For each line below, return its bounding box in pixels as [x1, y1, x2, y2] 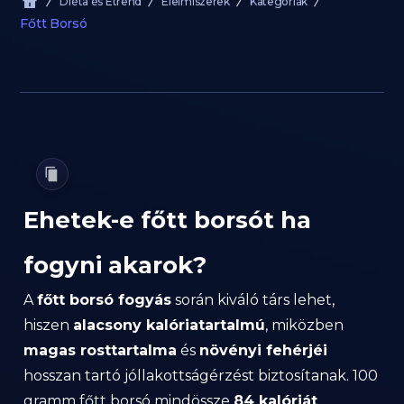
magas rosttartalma [23, 342, 177, 359]
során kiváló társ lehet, [171, 291, 335, 308]
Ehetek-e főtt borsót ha [23, 206, 311, 234]
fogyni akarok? [23, 251, 207, 280]
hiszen [23, 317, 73, 334]
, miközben [265, 317, 344, 334]
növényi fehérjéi [199, 342, 327, 359]
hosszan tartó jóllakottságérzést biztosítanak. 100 [23, 367, 378, 384]
